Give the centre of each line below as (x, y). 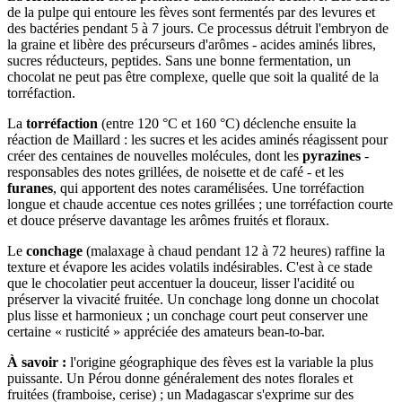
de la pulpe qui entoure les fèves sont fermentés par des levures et (191, 12)
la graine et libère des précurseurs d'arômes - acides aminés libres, (192, 44)
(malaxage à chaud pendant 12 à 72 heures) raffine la (234, 250)
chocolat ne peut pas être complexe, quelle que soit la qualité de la (193, 76)
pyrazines (332, 155)
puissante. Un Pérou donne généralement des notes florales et (180, 378)
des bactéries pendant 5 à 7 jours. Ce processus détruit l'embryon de (198, 28)
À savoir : (37, 362)
